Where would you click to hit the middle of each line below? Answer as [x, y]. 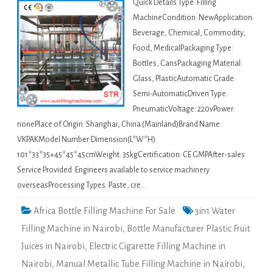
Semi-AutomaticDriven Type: [180, 94]
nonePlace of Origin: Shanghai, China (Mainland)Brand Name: [119, 125]
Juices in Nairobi [53, 246]
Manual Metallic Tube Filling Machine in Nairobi [149, 264]
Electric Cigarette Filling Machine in [157, 246]
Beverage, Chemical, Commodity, [189, 33]
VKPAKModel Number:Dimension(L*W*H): [87, 140]
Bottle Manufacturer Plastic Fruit [188, 229]
